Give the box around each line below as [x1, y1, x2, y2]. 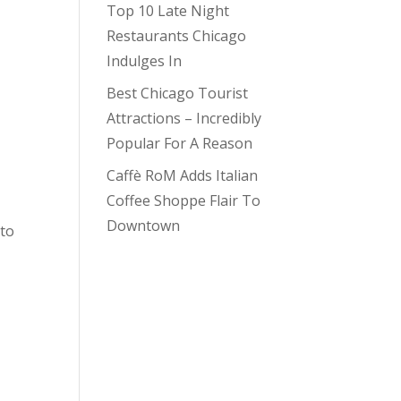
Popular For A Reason [107, 133, 253, 153]
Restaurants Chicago [107, 26, 247, 46]
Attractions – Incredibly [107, 108, 262, 128]
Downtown [107, 216, 181, 235]
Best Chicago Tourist [107, 83, 249, 103]
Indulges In [107, 51, 183, 71]
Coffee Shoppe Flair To [107, 191, 261, 210]
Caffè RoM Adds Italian [107, 166, 259, 185]
